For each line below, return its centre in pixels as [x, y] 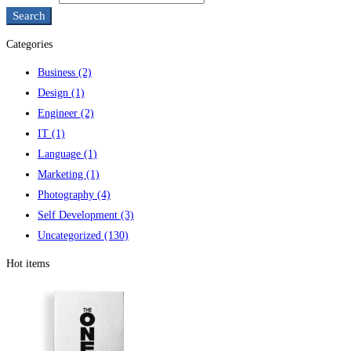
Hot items [28, 264]
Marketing [62, 174]
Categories [29, 44]
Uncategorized [71, 235]
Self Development [79, 215]
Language [61, 154]
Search [29, 16]
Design [54, 93]
